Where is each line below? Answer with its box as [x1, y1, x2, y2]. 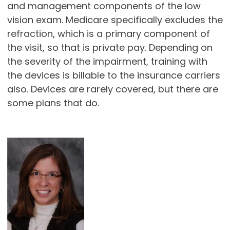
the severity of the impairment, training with [7, 55, 207, 68]
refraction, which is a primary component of [7, 27, 210, 41]
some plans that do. [7, 97, 99, 110]
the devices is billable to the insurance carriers [7, 69, 220, 82]
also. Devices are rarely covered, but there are [7, 83, 218, 96]
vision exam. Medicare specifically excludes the [7, 13, 223, 27]
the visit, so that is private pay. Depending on [7, 41, 213, 54]
